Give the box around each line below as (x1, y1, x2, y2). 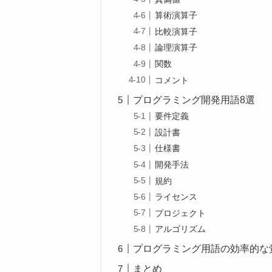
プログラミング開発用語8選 (133, 94, 256, 105)
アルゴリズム (155, 224, 206, 234)
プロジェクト (155, 208, 206, 218)
